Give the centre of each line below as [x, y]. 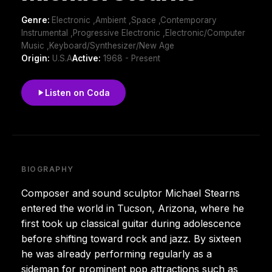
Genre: [36, 20]
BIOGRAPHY [48, 169]
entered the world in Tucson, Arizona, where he [133, 208]
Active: [87, 58]
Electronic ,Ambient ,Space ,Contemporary [134, 20]
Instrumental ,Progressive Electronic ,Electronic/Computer [133, 32]
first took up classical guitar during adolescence [131, 223]
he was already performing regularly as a [117, 253]
